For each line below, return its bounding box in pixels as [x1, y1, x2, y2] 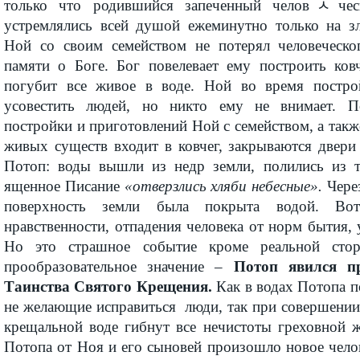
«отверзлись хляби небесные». [124, 178, 322, 194]
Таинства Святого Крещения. [4, 278, 212, 295]
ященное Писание [4, 178, 125, 194]
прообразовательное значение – [4, 258, 234, 275]
